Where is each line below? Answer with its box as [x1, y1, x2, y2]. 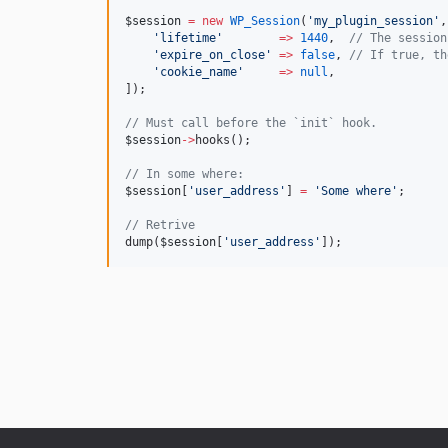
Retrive [139, 218, 195, 232]
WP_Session [230, 14, 300, 28]
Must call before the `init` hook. [139, 116, 377, 130]
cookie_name [160, 65, 237, 79]
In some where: [139, 167, 244, 181]
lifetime [160, 31, 216, 45]
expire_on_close [160, 48, 265, 62]
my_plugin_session [314, 14, 433, 28]
